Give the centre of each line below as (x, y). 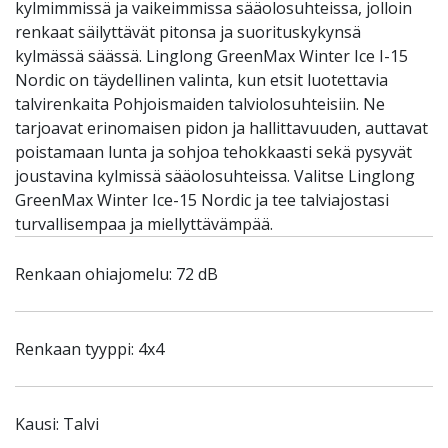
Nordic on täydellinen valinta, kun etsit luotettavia (201, 80)
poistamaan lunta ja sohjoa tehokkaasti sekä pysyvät (213, 152)
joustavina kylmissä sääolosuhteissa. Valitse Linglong (215, 176)
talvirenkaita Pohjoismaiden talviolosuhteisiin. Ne (200, 104)
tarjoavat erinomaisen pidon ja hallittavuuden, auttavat (221, 128)
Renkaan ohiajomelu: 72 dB (116, 274)
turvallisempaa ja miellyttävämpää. (148, 224)
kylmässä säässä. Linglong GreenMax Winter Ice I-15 (211, 56)
